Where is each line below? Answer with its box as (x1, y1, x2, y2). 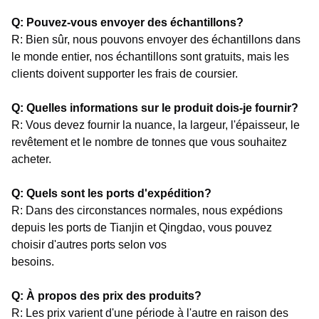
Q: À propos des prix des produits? (11, 289, 202, 302)
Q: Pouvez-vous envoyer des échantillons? (11, 16, 244, 28)
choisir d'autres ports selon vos (11, 238, 167, 251)
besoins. (11, 255, 54, 268)
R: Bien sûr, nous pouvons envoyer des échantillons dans (11, 33, 300, 46)
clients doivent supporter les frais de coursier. (11, 67, 238, 80)
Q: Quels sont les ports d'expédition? (11, 187, 211, 199)
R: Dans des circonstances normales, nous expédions (11, 204, 283, 216)
